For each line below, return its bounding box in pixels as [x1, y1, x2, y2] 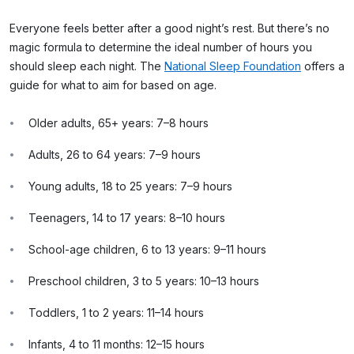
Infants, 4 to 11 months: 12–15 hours [28, 337, 205, 351]
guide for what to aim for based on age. [9, 77, 220, 92]
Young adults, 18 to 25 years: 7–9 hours [28, 179, 232, 193]
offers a [301, 58, 345, 73]
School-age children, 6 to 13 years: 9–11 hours [28, 242, 266, 256]
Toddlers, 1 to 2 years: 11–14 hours [28, 305, 204, 319]
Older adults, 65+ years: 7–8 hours [28, 115, 209, 130]
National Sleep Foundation [164, 58, 301, 73]
